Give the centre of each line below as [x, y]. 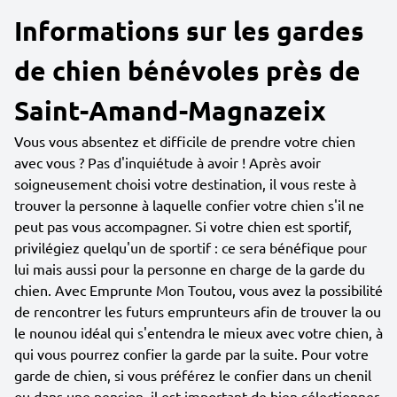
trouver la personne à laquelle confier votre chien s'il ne [189, 205]
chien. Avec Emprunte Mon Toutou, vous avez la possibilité [198, 290]
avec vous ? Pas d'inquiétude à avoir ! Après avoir [167, 162]
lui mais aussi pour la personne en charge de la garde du [190, 269]
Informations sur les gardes [189, 31]
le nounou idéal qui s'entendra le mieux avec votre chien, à [198, 332]
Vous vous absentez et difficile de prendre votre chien [185, 141]
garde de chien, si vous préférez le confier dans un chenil [193, 375]
